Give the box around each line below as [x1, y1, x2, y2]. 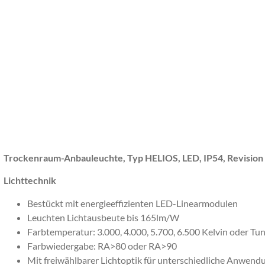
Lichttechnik [4, 174, 58, 186]
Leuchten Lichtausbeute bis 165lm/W [27, 211, 179, 223]
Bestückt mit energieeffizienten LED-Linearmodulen [27, 197, 240, 209]
